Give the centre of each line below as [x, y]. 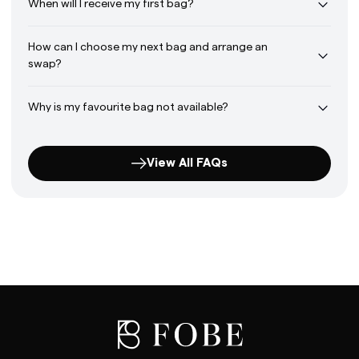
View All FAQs [187, 163]
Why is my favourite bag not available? [128, 108]
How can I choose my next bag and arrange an [148, 48]
